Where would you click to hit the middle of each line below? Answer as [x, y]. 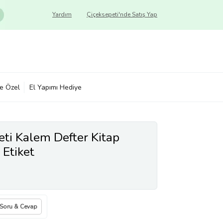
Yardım [62, 14]
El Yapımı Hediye [56, 87]
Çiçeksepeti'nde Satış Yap [122, 14]
